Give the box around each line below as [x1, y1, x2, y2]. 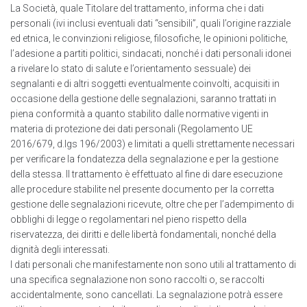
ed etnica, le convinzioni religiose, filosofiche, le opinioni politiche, [10, 33, 288, 45]
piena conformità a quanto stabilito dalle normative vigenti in [10, 108, 269, 120]
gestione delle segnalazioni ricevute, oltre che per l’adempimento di [10, 199, 294, 210]
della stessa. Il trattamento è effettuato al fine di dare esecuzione [10, 169, 282, 180]
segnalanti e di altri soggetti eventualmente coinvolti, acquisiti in [10, 78, 280, 90]
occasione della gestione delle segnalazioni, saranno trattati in [10, 93, 276, 105]
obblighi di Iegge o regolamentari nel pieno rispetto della [10, 214, 247, 225]
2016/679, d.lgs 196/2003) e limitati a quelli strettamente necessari [10, 138, 295, 150]
